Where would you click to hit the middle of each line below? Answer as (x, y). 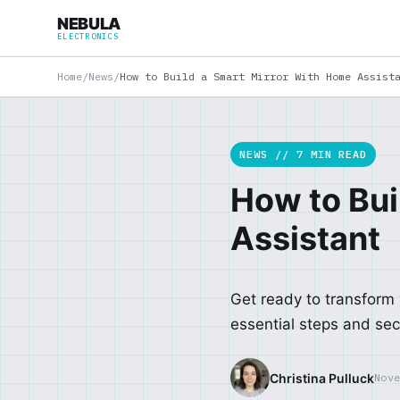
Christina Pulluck (322, 378)
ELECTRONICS (88, 36)
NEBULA (89, 24)
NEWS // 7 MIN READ (304, 154)
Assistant (305, 238)
